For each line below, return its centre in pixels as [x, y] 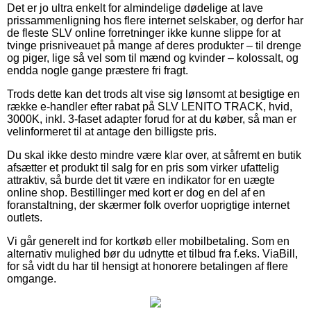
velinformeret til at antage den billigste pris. [112, 131]
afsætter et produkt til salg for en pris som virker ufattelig [143, 167]
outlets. [25, 217]
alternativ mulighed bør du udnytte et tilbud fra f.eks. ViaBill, [152, 253]
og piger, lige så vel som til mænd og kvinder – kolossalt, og [153, 58]
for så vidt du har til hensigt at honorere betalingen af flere [148, 266]
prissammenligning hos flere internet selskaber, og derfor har [155, 20]
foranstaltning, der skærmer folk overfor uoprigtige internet [148, 205]
